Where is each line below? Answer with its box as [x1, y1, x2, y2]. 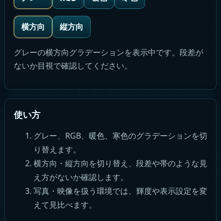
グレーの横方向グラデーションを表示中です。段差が [14, 47, 203, 58]
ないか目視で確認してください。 [14, 60, 132, 71]
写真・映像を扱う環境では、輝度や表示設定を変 [34, 185, 207, 196]
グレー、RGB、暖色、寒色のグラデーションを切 [34, 130, 207, 141]
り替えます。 [34, 144, 81, 155]
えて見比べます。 [34, 199, 97, 210]
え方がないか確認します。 [34, 172, 128, 183]
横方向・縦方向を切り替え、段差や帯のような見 [34, 158, 207, 169]
